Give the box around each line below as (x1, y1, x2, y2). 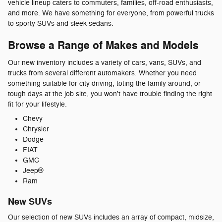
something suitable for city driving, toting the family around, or (8, 79, 201, 88)
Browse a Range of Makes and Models (8, 39, 199, 53)
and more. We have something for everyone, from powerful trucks (8, 9, 214, 18)
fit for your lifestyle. (8, 100, 67, 109)
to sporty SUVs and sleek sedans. (8, 19, 113, 28)
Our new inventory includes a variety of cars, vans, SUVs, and (8, 58, 201, 67)
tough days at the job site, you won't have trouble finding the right (8, 89, 212, 98)
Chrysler (23, 124, 49, 133)
